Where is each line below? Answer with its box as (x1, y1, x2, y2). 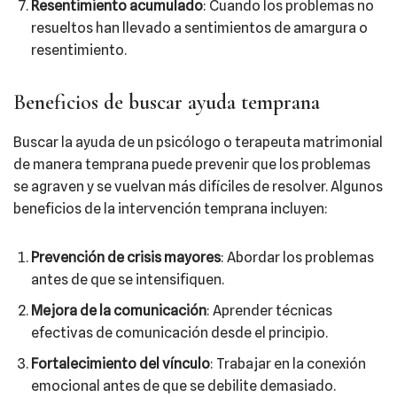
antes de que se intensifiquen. (31, 271, 224, 288)
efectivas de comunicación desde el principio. (31, 324, 328, 341)
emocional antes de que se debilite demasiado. (31, 378, 336, 394)
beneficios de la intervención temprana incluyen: (13, 200, 328, 217)
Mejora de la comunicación (31, 302, 206, 319)
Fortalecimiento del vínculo (31, 355, 210, 372)
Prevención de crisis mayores (31, 249, 221, 266)
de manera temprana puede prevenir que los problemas (13, 156, 370, 173)
